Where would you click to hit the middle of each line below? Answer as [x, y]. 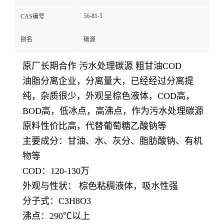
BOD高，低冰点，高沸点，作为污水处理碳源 [113, 111]
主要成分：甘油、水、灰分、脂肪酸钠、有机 [112, 141]
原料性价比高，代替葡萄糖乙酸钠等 [94, 126]
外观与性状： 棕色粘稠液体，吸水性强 [100, 186]
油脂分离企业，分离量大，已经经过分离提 [108, 81]
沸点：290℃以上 [56, 216]
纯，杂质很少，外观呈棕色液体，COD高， [108, 96]
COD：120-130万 [56, 171]
